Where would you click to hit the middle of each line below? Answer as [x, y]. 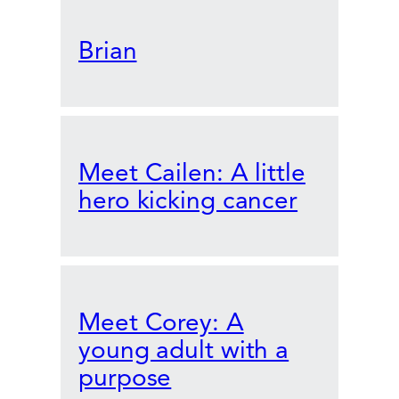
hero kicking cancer [188, 200]
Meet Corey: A [161, 322]
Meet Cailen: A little [192, 173]
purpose [125, 378]
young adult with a [184, 350]
